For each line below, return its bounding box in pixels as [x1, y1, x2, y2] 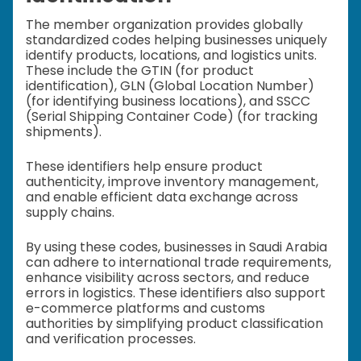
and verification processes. [26, 330, 196, 349]
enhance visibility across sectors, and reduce [26, 268, 309, 288]
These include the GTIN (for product [26, 61, 254, 81]
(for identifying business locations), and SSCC [26, 92, 310, 111]
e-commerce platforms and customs [26, 299, 265, 318]
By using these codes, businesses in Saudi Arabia [26, 238, 327, 257]
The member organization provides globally [26, 15, 303, 35]
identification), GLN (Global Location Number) [26, 77, 314, 96]
